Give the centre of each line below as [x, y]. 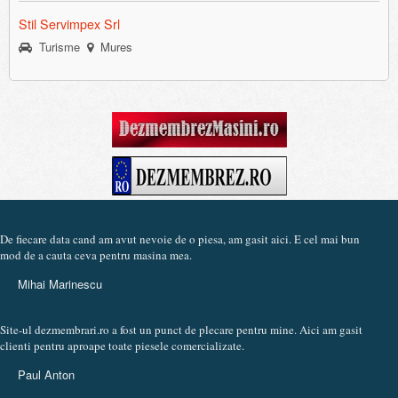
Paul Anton [46, 374]
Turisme [56, 47]
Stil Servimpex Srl [69, 24]
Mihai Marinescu [60, 284]
